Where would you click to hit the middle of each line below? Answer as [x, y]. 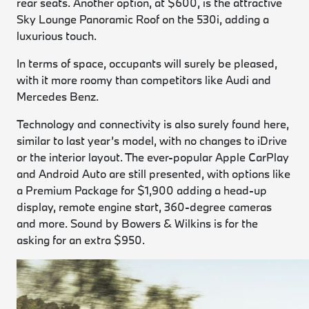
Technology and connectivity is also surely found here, [153, 124]
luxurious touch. [57, 36]
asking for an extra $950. [81, 240]
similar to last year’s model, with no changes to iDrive [152, 140]
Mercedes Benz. [58, 96]
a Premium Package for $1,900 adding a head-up [142, 190]
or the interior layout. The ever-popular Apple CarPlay [153, 157]
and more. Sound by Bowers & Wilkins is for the [138, 223]
